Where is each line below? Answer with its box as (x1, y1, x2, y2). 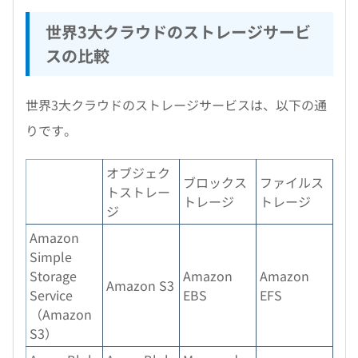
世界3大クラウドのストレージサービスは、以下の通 (26, 95, 327, 114)
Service (30, 285, 73, 304)
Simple (30, 247, 72, 266)
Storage (30, 266, 77, 285)
